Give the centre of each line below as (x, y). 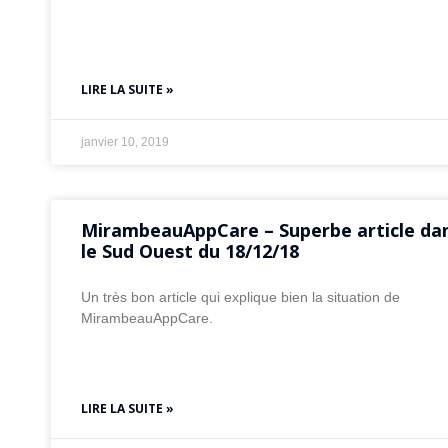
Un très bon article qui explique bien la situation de (240, 297)
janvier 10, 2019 (124, 142)
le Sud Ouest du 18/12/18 (189, 251)
